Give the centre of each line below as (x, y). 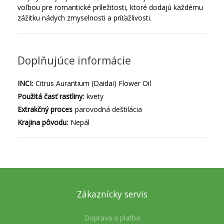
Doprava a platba (112, 218)
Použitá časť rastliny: (51, 96)
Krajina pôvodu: (43, 122)
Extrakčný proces (45, 109)
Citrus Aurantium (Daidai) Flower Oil (93, 83)
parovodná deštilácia (108, 109)
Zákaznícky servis (112, 194)
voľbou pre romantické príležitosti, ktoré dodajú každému (110, 7)
